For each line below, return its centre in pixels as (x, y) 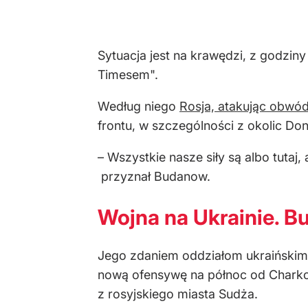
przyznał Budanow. (154, 176)
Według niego (139, 106)
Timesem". (128, 75)
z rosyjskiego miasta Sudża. (178, 294)
